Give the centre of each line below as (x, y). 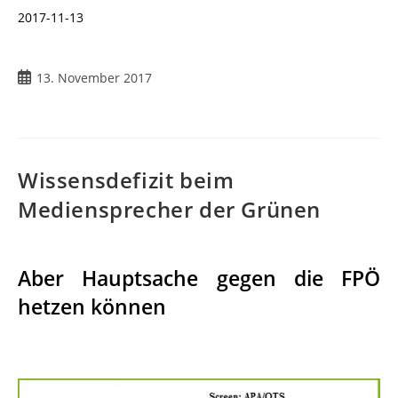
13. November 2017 (94, 77)
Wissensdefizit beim (126, 179)
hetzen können (92, 306)
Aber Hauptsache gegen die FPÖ (199, 278)
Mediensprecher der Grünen (170, 209)
